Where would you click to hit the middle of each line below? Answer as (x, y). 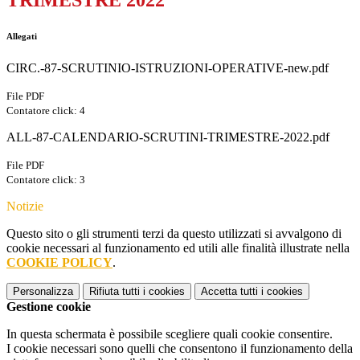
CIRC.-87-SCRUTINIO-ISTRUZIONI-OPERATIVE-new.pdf (168, 68)
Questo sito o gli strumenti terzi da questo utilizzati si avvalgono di (174, 234)
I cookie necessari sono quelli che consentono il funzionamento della (180, 349)
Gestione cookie (49, 307)
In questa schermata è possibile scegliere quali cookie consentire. (170, 334)
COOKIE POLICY (59, 263)
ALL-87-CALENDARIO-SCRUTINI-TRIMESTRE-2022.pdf (168, 137)
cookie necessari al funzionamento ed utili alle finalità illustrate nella (178, 248)
